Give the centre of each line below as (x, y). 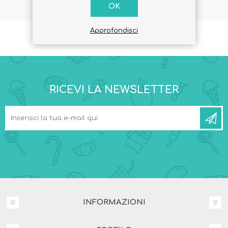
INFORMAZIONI (114, 203)
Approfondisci (114, 31)
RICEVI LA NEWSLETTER (114, 90)
